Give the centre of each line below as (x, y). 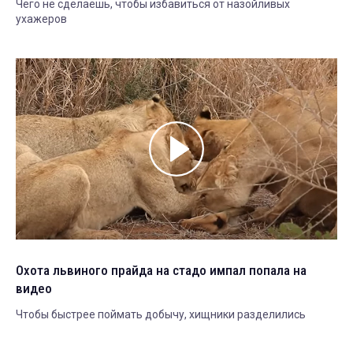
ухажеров (41, 19)
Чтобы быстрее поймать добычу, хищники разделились (161, 314)
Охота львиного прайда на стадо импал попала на (161, 270)
